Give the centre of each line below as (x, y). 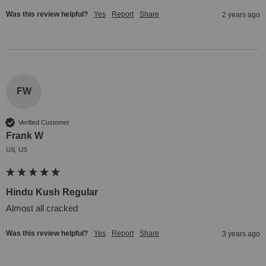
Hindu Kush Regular (52, 192)
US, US (17, 150)
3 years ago (241, 234)
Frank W (25, 136)
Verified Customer (44, 122)
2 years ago (241, 15)
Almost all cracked (42, 208)
